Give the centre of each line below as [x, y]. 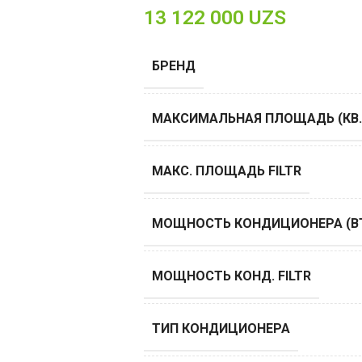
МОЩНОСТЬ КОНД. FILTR [231, 276]
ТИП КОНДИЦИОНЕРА [221, 329]
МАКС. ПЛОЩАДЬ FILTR [226, 171]
